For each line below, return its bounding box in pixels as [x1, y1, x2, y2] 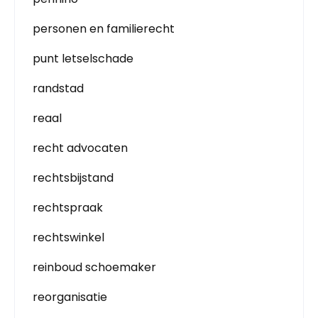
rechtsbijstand [33, 170, 114, 186]
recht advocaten [33, 140, 128, 156]
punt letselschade [33, 50, 133, 67]
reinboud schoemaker [33, 259, 156, 275]
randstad [33, 80, 84, 97]
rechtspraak [33, 199, 103, 216]
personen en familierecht [33, 21, 175, 37]
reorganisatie [33, 289, 107, 305]
